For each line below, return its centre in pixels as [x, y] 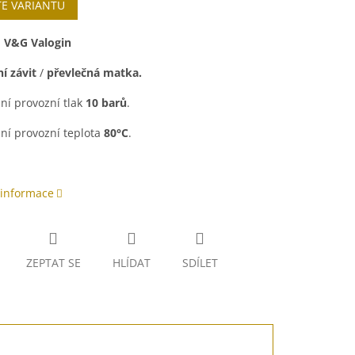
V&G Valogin [37, 43]
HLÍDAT [131, 263]
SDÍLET [200, 263]
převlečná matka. [94, 73]
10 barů [106, 103]
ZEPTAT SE [53, 263]
